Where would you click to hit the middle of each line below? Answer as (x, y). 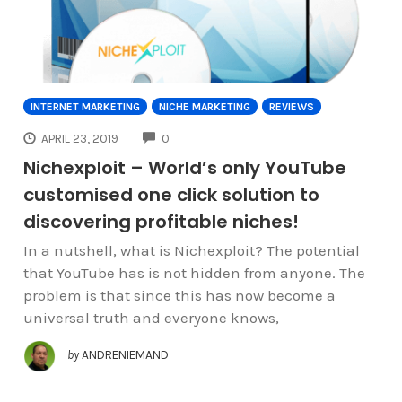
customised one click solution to (171, 195)
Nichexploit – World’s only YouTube (184, 168)
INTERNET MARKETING (85, 106)
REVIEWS (291, 106)
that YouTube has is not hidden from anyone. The (194, 273)
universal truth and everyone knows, (151, 318)
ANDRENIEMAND (125, 355)
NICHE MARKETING (204, 106)
